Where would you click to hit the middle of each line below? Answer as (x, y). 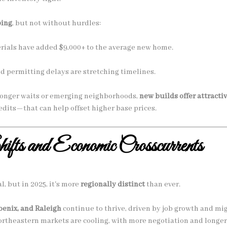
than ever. (163, 184)
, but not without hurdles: (56, 23)
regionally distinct (113, 184)
